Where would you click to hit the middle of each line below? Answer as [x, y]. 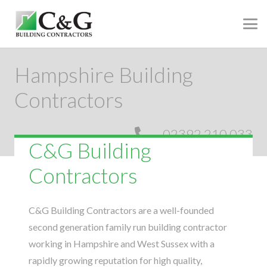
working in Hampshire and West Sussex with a [122, 243]
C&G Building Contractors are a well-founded [121, 210]
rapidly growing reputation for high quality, [115, 260]
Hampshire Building [103, 74]
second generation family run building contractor [128, 227]
